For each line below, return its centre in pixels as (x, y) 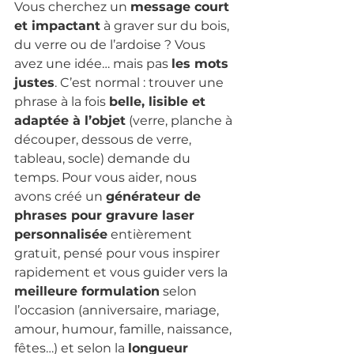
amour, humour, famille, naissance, (124, 329)
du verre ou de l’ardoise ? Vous (111, 44)
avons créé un (60, 196)
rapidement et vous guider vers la (122, 272)
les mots (202, 63)
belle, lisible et (159, 101)
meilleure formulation (87, 291)
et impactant (57, 25)
